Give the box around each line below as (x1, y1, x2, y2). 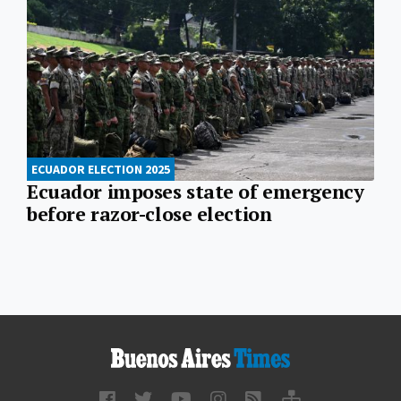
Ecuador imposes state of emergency (27, 179, 363, 205)
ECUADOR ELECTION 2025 (31, 161, 170, 178)
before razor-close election (27, 201, 272, 227)
